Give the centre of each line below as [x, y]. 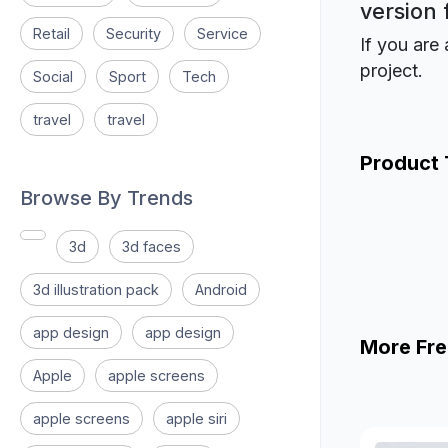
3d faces [151, 246]
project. [391, 70]
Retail [51, 33]
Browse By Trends [106, 198]
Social [53, 76]
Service [222, 33]
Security [133, 33]
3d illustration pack [96, 289]
